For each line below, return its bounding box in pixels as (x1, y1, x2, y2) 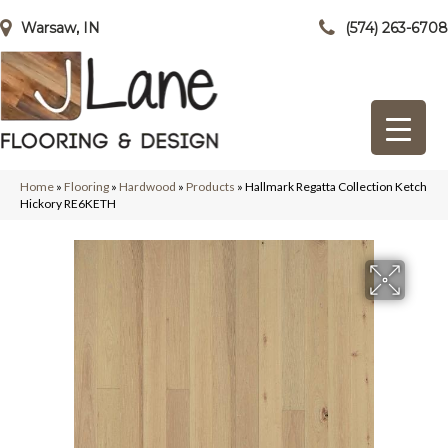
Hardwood (119, 179, 176, 194)
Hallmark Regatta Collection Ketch (245, 179, 427, 194)
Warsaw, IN (21, 19, 100, 37)
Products (186, 179, 235, 194)
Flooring (64, 179, 109, 194)
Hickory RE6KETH (20, 196, 116, 211)
